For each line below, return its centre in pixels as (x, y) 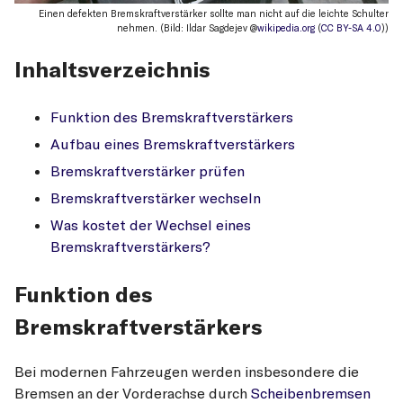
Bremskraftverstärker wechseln (156, 198)
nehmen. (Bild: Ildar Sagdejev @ (187, 28)
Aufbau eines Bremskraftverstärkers (173, 144)
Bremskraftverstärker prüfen (148, 171)
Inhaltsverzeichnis (112, 70)
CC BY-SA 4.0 (351, 28)
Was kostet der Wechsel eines (151, 225)
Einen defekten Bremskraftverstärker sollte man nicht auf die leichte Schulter (214, 14)
